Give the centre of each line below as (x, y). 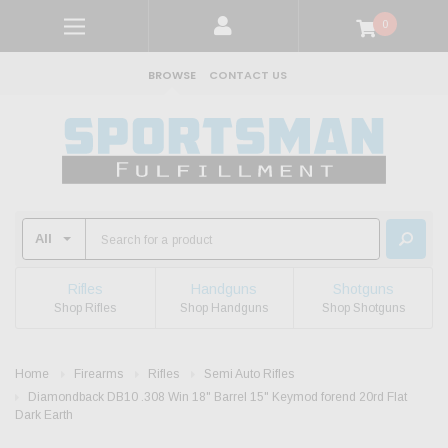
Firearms (98, 374)
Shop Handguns (224, 307)
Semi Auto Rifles (249, 374)
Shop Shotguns (363, 307)
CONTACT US (248, 75)
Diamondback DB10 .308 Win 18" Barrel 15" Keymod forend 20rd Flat (217, 397)
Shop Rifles (85, 307)
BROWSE (172, 75)
